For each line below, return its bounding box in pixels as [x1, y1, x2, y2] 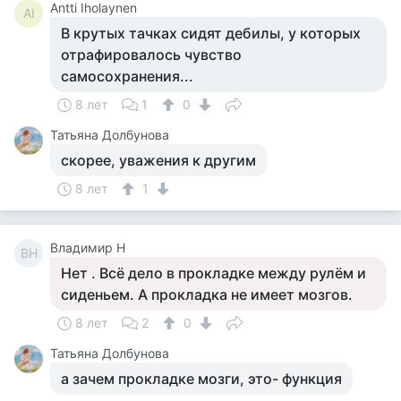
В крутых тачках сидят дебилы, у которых [61, 24, 361, 42]
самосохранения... [61, 67, 193, 85]
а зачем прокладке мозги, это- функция [61, 370, 342, 388]
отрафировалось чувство [61, 46, 242, 64]
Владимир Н [50, 240, 125, 255]
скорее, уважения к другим [61, 151, 256, 169]
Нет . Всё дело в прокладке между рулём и [61, 264, 366, 282]
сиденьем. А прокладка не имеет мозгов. [61, 286, 353, 303]
